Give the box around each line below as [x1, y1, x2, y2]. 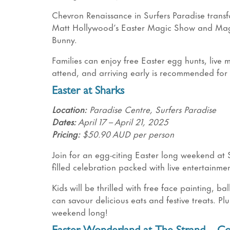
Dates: [51, 114, 76, 128]
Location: [51, 102, 87, 116]
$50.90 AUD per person [82, 127, 174, 141]
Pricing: [51, 127, 83, 141]
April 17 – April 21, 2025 [75, 114, 168, 128]
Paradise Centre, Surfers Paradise [86, 102, 216, 116]
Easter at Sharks [51, 86, 124, 98]
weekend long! [51, 205, 110, 219]
